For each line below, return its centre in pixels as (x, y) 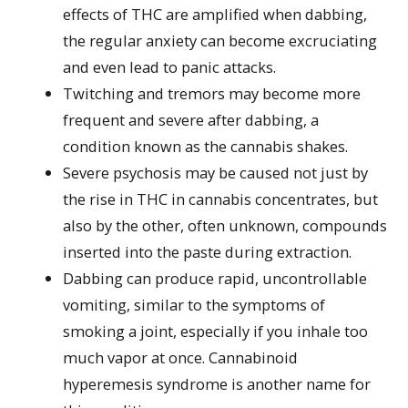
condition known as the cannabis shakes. (206, 146)
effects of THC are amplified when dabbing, (215, 14)
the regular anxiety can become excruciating (220, 40)
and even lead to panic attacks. (170, 66)
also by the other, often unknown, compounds (225, 225)
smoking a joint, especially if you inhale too (216, 331)
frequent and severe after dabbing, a (191, 119)
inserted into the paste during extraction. (208, 251)
